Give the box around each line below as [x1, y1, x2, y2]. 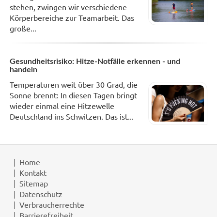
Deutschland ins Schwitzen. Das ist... [10, 111, 134, 122]
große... [10, 23, 36, 33]
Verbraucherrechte [19, 199, 84, 209]
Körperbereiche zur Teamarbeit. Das [10, 13, 134, 23]
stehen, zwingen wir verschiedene [10, 2, 127, 12]
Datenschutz [19, 188, 62, 199]
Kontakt [19, 167, 46, 177]
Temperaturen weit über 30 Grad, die [10, 79, 138, 90]
